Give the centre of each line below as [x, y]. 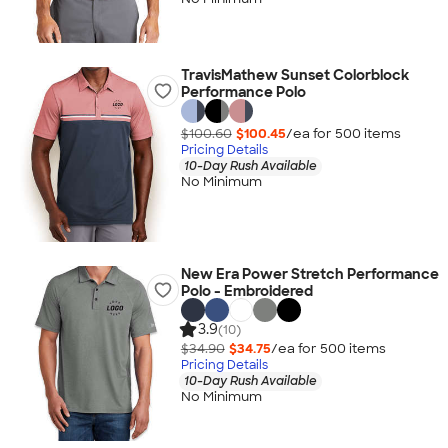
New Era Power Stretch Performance [309, 274]
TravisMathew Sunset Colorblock [294, 75]
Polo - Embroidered [246, 291]
